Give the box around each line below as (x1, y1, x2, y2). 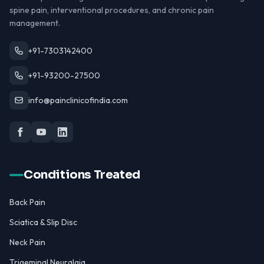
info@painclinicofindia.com (28, 95, 128, 105)
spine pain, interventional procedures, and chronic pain (9, 5, 214, 15)
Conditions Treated (24, 167, 140, 182)
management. (9, 18, 60, 28)
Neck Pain (9, 237, 45, 247)
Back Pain (9, 197, 45, 207)
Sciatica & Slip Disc (9, 217, 77, 227)
